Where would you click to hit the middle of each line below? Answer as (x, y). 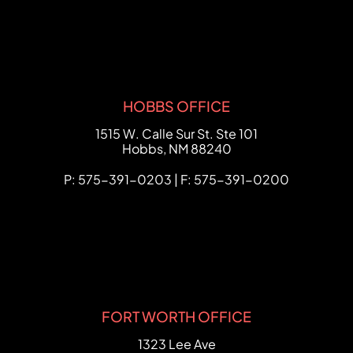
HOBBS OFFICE (176, 106)
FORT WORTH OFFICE (176, 316)
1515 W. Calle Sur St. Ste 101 (176, 134)
